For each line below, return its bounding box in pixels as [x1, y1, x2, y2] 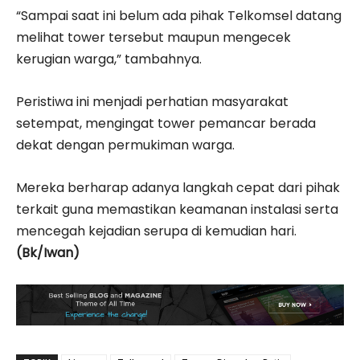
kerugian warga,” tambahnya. [16, 50, 202, 69]
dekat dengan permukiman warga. [16, 136, 235, 155]
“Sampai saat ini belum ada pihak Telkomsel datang [16, 6, 342, 26]
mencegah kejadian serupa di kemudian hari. [16, 222, 297, 241]
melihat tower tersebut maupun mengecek [16, 28, 291, 47]
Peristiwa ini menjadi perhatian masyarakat [16, 92, 288, 112]
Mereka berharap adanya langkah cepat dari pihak [16, 178, 340, 198]
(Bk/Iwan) [16, 243, 80, 263]
